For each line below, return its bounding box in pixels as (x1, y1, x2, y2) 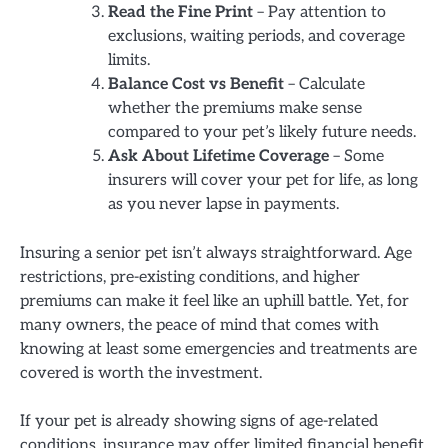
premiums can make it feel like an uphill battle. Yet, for (20, 291, 409, 312)
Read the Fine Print (108, 3, 253, 23)
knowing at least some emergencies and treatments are (20, 339, 417, 360)
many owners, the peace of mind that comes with (20, 315, 379, 336)
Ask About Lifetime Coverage (108, 147, 329, 167)
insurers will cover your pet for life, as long (108, 171, 418, 191)
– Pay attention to (253, 3, 386, 23)
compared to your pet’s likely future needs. (108, 123, 416, 143)
